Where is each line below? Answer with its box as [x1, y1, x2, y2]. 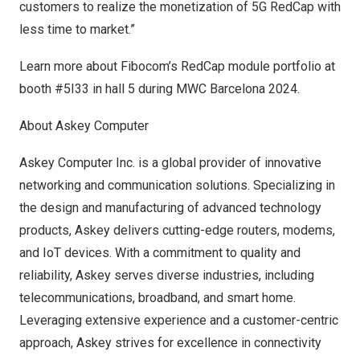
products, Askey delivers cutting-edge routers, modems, [19, 223, 335, 238]
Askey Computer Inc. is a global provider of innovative [19, 155, 321, 170]
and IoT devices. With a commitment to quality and [19, 245, 301, 260]
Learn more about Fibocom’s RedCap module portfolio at [19, 59, 335, 74]
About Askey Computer [19, 118, 149, 133]
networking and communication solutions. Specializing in [19, 178, 335, 193]
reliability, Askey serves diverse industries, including [19, 268, 314, 283]
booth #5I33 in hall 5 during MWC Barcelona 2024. [19, 81, 300, 96]
